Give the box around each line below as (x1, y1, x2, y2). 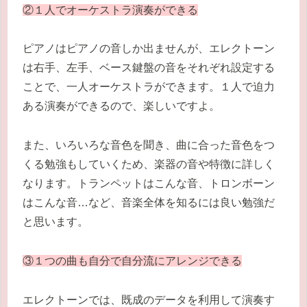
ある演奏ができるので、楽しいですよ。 (23, 100, 220, 112)
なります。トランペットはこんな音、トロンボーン (23, 177, 275, 190)
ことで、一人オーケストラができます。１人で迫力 (23, 81, 275, 93)
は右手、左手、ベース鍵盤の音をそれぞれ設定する (23, 62, 275, 74)
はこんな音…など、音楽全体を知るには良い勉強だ (23, 197, 275, 209)
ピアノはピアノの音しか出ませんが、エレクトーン (23, 42, 275, 55)
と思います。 (23, 216, 88, 228)
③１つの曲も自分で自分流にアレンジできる (23, 254, 242, 267)
